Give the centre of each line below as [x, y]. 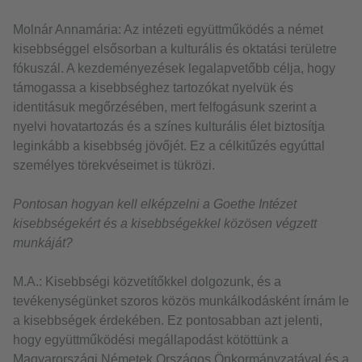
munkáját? [43, 243]
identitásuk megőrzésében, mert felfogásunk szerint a [165, 107]
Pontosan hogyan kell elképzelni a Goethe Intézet [155, 204]
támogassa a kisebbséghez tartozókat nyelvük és [153, 88]
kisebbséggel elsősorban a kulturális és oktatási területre [175, 49]
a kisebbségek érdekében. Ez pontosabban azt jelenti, [168, 321]
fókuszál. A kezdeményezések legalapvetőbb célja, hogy [174, 69]
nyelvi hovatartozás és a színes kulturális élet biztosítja [169, 127]
